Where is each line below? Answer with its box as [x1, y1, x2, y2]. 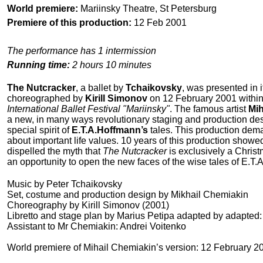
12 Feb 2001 [131, 18, 187, 28]
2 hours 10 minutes [70, 60, 151, 70]
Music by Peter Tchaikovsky [7, 179, 122, 190]
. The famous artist [170, 104, 248, 114]
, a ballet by [76, 83, 126, 93]
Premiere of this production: [7, 18, 131, 28]
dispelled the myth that [7, 146, 103, 157]
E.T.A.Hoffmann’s [72, 125, 148, 136]
